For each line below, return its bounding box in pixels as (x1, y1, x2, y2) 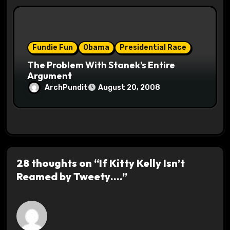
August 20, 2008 (98, 83, 161, 92)
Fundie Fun (32, 43, 73, 52)
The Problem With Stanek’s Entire (27, 59, 176, 71)
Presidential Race (120, 43, 187, 52)
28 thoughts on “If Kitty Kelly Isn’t (16, 157, 185, 170)
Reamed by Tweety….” (16, 170, 127, 183)
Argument (27, 70, 72, 82)
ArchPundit (45, 83, 88, 92)
